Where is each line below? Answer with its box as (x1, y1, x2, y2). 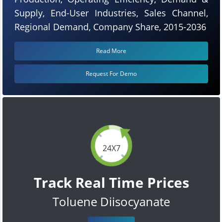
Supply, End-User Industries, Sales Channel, (14, 6, 208, 19)
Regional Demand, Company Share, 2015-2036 (14, 20, 206, 33)
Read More (96, 46, 126, 55)
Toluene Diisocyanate (53, 193, 170, 210)
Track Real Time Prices (33, 172, 189, 192)
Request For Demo (86, 69, 137, 78)
